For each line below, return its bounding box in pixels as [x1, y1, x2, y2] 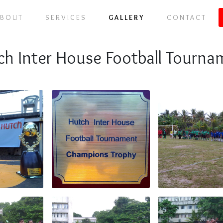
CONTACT [167, 13, 207, 22]
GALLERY [109, 13, 145, 22]
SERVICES [45, 13, 87, 22]
